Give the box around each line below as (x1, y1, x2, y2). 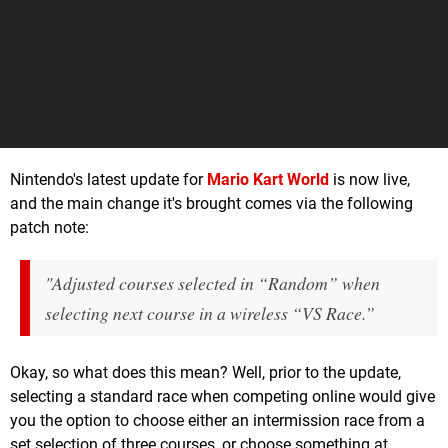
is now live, (329, 169, 410, 189)
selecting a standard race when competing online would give (10, 386, 435, 406)
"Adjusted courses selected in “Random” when (45, 270, 380, 295)
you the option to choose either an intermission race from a (10, 410, 425, 430)
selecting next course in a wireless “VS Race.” (45, 300, 375, 325)
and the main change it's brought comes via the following (10, 193, 413, 213)
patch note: (10, 217, 89, 237)
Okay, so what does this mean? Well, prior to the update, (10, 362, 401, 382)
